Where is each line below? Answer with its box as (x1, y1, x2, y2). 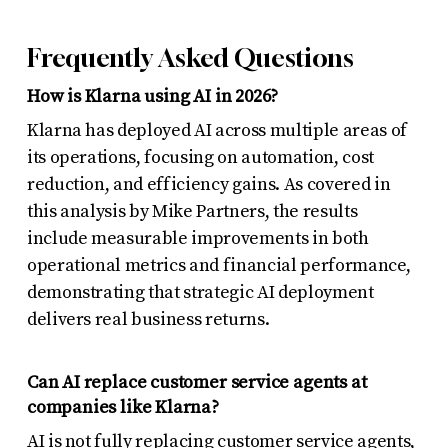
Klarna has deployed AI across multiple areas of (26, 118, 407, 142)
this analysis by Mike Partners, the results (26, 199, 358, 223)
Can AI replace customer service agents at (26, 370, 367, 394)
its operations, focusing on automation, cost (26, 145, 374, 169)
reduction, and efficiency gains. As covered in (26, 172, 391, 196)
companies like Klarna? (26, 395, 219, 419)
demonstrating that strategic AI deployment (26, 280, 374, 304)
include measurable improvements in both (26, 226, 369, 250)
